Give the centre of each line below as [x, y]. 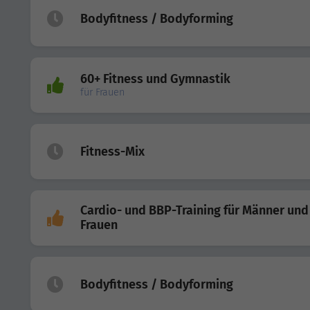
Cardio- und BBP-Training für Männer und [194, 211]
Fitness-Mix [112, 151]
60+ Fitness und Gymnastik [155, 79]
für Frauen [102, 93]
